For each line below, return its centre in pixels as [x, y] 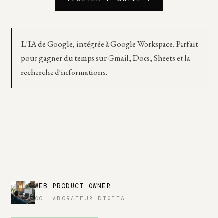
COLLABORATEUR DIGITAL [82, 198]
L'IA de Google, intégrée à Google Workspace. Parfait [109, 44]
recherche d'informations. [64, 72]
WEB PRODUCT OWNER [73, 187]
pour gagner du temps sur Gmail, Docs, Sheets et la [105, 58]
